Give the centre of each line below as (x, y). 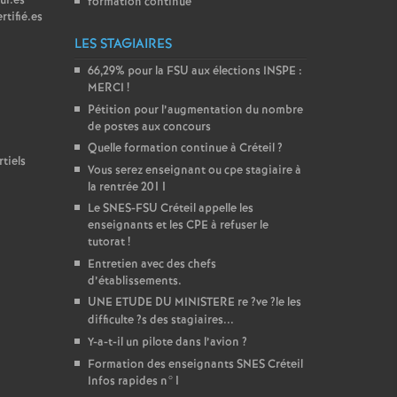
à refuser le (238, 226)
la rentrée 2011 (127, 187)
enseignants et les (136, 226)
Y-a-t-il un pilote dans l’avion (163, 343)
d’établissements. (134, 281)
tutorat (106, 242)
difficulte (110, 320)
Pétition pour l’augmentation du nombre (195, 110)
